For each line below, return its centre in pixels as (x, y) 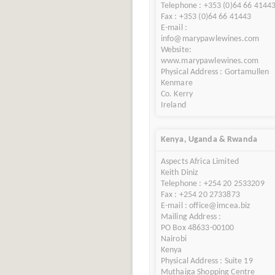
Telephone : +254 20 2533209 (212, 184)
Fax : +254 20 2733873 (200, 195)
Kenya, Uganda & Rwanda (209, 140)
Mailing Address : (191, 217)
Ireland (173, 105)
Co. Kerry (177, 94)
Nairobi (173, 239)
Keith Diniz (180, 173)
